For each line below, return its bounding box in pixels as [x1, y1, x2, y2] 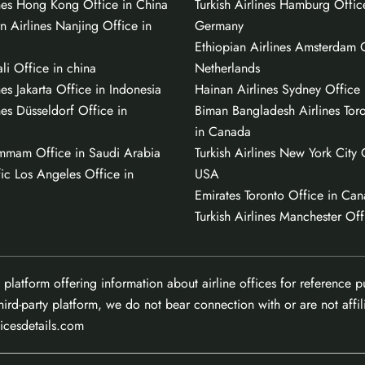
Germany [195, 15, 244, 35]
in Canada [195, 121, 251, 141]
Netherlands [195, 58, 260, 77]
